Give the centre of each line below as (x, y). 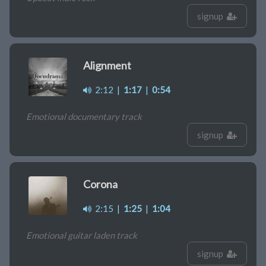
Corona (100, 184)
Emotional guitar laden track (82, 235)
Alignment (107, 66)
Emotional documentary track (84, 117)
